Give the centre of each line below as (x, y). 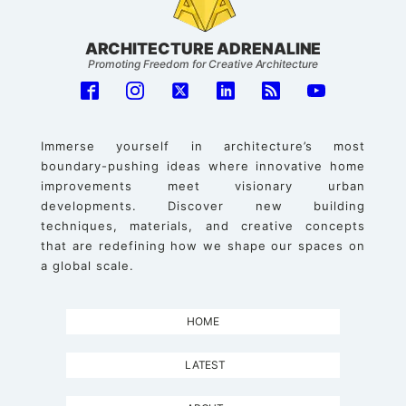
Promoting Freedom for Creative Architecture (203, 63)
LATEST (205, 365)
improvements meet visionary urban (203, 186)
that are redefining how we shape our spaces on (203, 246)
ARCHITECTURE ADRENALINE (203, 48)
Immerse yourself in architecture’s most (203, 146)
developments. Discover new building (203, 206)
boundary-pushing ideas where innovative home (203, 166)
